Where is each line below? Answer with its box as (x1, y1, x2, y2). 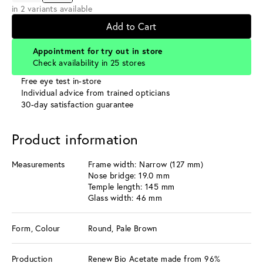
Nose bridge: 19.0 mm (88, 169, 170, 181)
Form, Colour (12, 222, 60, 234)
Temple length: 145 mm (88, 180, 175, 192)
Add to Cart (106, 19, 157, 32)
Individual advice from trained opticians (21, 86, 170, 98)
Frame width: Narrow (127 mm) (88, 158, 204, 170)
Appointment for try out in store (33, 45, 163, 56)
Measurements (12, 158, 65, 170)
